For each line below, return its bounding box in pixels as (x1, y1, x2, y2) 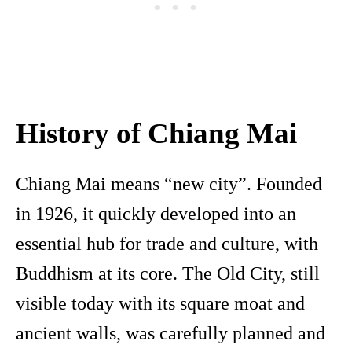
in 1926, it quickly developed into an (16, 203, 296, 225)
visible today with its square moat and (16, 293, 305, 314)
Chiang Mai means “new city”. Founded (16, 174, 322, 195)
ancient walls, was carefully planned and (16, 323, 325, 344)
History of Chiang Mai (16, 117, 297, 150)
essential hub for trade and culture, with (16, 233, 318, 255)
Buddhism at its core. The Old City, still (16, 263, 320, 284)
